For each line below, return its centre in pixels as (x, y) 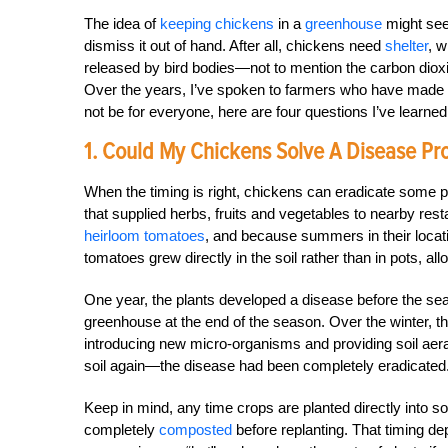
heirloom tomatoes (144, 235)
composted (195, 429)
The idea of (122, 23)
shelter (406, 45)
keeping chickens (217, 23)
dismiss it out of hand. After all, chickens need (234, 45)
